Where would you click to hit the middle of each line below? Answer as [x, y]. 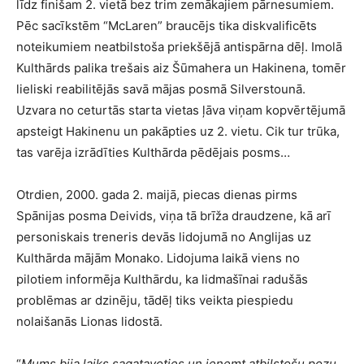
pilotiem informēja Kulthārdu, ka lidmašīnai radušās [162, 279]
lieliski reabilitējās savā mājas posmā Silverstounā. [161, 89]
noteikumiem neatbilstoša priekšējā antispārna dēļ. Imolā [179, 47]
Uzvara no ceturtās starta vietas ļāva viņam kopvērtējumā [181, 110]
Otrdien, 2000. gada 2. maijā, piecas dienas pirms [157, 195]
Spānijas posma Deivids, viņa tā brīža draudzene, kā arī [173, 216]
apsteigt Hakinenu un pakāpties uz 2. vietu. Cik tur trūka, [178, 132]
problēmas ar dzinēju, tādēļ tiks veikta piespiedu [155, 301]
